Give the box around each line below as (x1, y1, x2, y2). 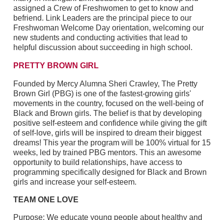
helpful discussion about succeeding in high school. (13, 43, 192, 52)
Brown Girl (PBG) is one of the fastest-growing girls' (13, 89, 191, 98)
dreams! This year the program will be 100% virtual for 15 (13, 138, 211, 147)
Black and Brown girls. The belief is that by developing (13, 109, 202, 117)
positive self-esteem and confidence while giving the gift (13, 118, 207, 127)
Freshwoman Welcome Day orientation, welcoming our (13, 23, 204, 32)
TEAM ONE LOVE (13, 195, 79, 204)
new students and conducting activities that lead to (13, 33, 188, 42)
